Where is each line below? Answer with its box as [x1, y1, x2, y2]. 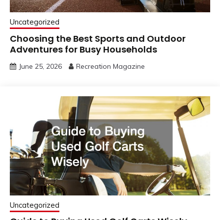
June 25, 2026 [19, 61, 62, 71]
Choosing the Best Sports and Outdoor [10, 32, 186, 45]
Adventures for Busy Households [10, 43, 157, 55]
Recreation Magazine [76, 61, 145, 71]
